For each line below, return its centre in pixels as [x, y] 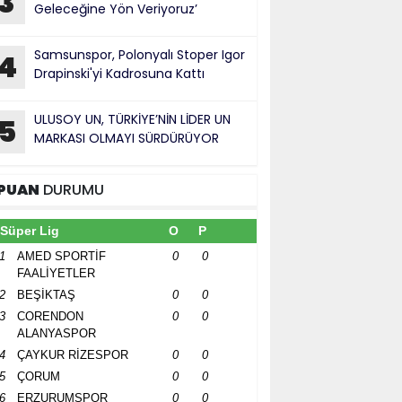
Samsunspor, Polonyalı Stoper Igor [140, 55]
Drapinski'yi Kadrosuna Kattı [119, 74]
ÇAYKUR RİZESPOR [73, 355]
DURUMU [72, 190]
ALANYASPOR [57, 333]
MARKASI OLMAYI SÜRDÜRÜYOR [128, 138]
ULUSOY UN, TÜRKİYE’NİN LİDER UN [132, 119]
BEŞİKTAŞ [46, 295]
